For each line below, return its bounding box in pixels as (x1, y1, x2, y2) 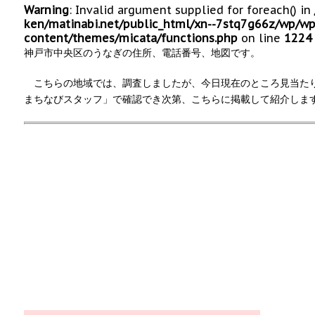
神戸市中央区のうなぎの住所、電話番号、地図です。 (24, 46, 260, 59)
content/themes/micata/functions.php (24, 30, 238, 45)
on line (238, 30, 284, 45)
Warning (24, 2, 69, 17)
